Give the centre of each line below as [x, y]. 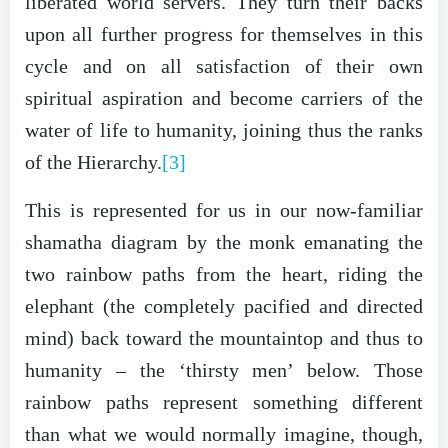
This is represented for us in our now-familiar [224, 210]
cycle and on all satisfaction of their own [224, 66]
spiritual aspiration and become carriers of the [224, 98]
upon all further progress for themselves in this [224, 34]
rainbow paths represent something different [224, 402]
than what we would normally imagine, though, [224, 434]
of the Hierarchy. [93, 162]
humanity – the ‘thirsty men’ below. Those [224, 370]
